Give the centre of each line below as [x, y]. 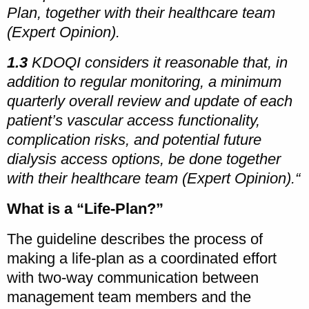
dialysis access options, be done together [144, 159]
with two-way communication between [133, 277]
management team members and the [129, 297]
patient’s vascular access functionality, [133, 120]
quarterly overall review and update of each [150, 101]
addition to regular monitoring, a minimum [144, 81]
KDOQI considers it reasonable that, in [158, 62]
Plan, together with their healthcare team [141, 12]
